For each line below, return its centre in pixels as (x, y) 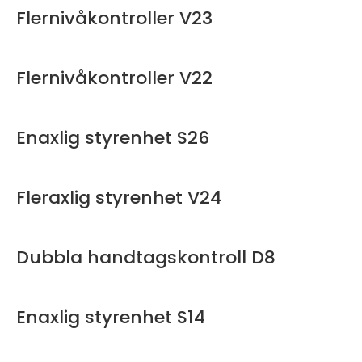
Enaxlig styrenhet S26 (113, 138)
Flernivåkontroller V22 (114, 78)
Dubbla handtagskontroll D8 (146, 258)
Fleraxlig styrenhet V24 (119, 198)
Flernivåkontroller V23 (114, 19)
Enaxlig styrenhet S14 (111, 318)
